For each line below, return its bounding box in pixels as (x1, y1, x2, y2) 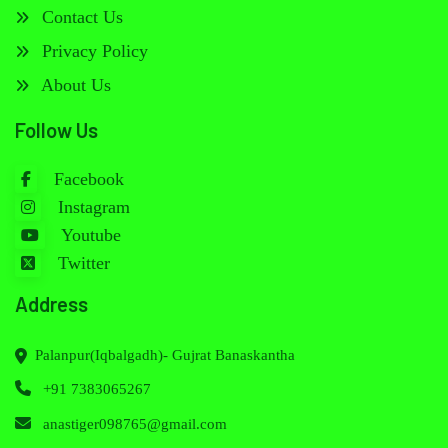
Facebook (49, 169, 124, 190)
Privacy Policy (37, 41, 148, 62)
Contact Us (37, 7, 123, 28)
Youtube (57, 225, 121, 246)
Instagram (53, 197, 130, 218)
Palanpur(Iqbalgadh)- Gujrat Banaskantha (35, 347, 295, 364)
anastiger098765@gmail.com (43, 416, 227, 433)
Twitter (53, 253, 110, 274)
